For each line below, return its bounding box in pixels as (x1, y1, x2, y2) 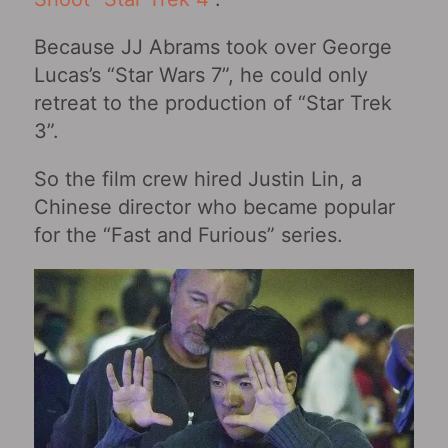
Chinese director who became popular (33, 194, 395, 219)
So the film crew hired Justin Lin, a (33, 166, 362, 191)
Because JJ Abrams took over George (33, 34, 392, 59)
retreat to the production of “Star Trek (33, 90, 392, 115)
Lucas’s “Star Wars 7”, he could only (33, 62, 368, 87)
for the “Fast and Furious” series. (33, 222, 343, 247)
